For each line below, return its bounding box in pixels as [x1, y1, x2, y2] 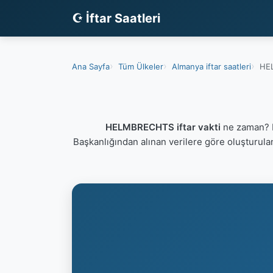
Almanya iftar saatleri [172, 61, 251, 71]
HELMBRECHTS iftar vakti [105, 121, 221, 133]
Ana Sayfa [72, 61, 110, 71]
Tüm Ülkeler [118, 61, 163, 71]
